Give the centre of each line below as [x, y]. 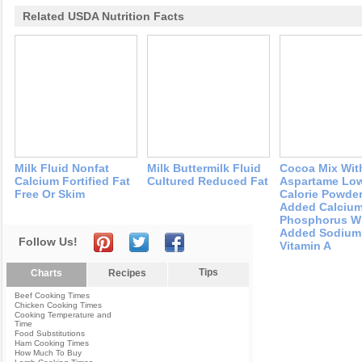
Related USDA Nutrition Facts [103, 16]
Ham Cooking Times [52, 343]
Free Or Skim [50, 194]
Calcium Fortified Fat [72, 181]
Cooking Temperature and [63, 315]
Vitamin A [305, 246]
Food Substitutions [50, 333]
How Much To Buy [48, 353]
